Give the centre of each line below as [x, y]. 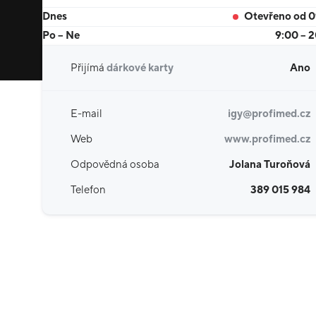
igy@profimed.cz [269, 114]
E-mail [86, 114]
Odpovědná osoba [115, 165]
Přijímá [89, 68]
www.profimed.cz [267, 140]
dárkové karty [140, 68]
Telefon [88, 190]
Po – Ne [61, 36]
